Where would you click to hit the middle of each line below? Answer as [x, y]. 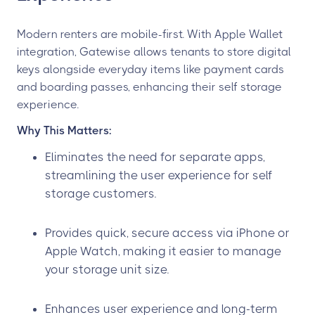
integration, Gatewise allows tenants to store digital [154, 52]
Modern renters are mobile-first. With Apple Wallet [150, 34]
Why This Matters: [64, 130]
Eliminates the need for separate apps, [155, 157]
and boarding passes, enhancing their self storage [149, 87]
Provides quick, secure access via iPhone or [167, 233]
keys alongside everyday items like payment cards [150, 69]
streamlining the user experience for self [159, 175]
